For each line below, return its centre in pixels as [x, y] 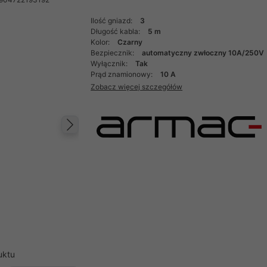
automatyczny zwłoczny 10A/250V [203, 53]
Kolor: [101, 42]
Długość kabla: [117, 31]
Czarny [130, 42]
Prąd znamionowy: [123, 74]
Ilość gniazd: [113, 21]
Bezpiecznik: [114, 53]
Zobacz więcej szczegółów [137, 86]
